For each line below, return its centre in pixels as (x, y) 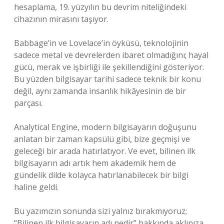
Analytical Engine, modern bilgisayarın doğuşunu (105, 127)
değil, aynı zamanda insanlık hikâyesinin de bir (100, 91)
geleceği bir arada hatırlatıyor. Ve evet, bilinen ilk (105, 151)
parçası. (28, 103)
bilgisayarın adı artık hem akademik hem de (95, 163)
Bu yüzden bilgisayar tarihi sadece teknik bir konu (107, 79)
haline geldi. (36, 187)
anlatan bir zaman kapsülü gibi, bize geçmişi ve (102, 139)
